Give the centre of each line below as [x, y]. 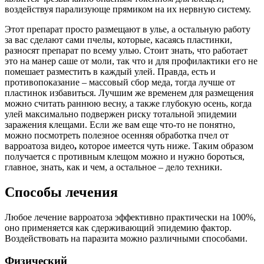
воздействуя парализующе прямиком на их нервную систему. [128, 9]
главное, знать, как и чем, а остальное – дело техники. [113, 167]
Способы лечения [61, 192]
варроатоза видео [39, 146]
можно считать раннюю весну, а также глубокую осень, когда [128, 103]
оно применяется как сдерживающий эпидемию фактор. [118, 227]
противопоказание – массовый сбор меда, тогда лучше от [120, 82]
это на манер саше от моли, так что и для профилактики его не [131, 61]
